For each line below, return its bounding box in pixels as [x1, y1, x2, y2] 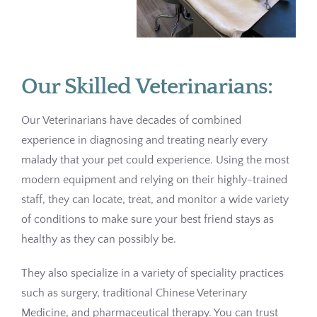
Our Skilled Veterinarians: [21, 74, 272, 100]
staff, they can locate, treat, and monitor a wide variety [21, 193, 289, 207]
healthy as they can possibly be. [21, 233, 176, 246]
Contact [13, 52, 42, 62]
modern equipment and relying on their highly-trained [21, 173, 287, 187]
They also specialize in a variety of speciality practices [21, 267, 284, 280]
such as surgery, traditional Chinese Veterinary [21, 287, 247, 300]
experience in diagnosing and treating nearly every [21, 134, 267, 147]
